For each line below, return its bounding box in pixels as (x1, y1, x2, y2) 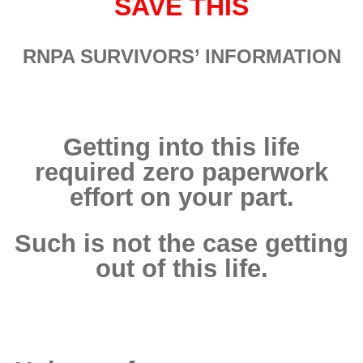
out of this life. (95, 254, 268, 283)
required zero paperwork (35, 157, 328, 186)
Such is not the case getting (15, 228, 348, 258)
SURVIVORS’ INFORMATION (79, 45, 341, 67)
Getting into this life (63, 132, 300, 161)
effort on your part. (69, 182, 294, 211)
